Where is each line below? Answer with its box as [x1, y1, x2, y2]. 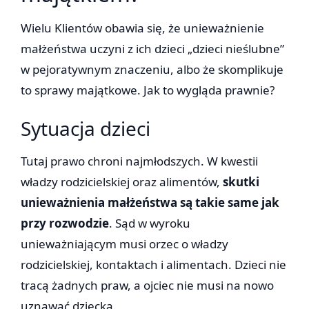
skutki [223, 174, 259, 190]
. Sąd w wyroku [109, 215, 190, 232]
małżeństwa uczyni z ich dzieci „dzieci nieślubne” [21, 41, 284, 57]
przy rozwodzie [21, 215, 109, 232]
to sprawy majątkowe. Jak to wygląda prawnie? [21, 82, 275, 99]
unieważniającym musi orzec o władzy [21, 236, 228, 252]
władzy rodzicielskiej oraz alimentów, [21, 174, 223, 190]
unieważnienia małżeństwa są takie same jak [21, 195, 279, 211]
